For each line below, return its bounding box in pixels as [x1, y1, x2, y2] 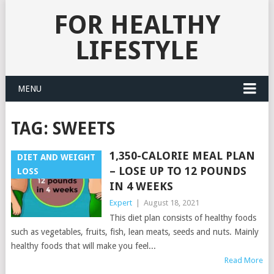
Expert [109, 198, 132, 207]
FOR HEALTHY [53, 10, 220, 40]
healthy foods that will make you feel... [10, 241, 156, 251]
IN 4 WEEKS [109, 180, 173, 193]
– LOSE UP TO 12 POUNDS [109, 165, 246, 177]
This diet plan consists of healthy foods [109, 213, 256, 223]
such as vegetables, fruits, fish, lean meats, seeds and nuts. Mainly [10, 227, 259, 237]
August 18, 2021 [143, 198, 199, 207]
